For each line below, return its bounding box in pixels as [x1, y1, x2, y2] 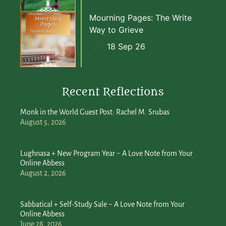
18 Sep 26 [107, 41, 145, 51]
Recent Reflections [62, 85, 164, 98]
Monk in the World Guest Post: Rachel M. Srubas [20, 107, 169, 116]
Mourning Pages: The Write [89, 12, 192, 23]
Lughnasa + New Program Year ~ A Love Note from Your [20, 149, 193, 157]
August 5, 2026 [20, 118, 66, 126]
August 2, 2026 [20, 168, 66, 177]
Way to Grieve [89, 24, 143, 35]
